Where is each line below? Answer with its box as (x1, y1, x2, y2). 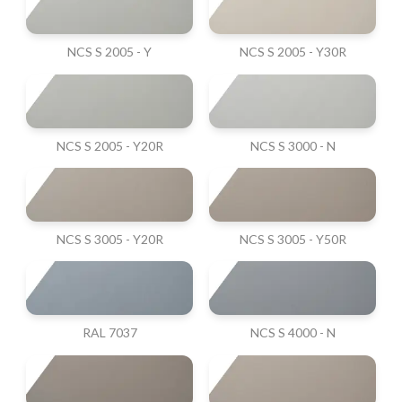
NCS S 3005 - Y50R (239, 232, 346, 248)
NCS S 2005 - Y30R (239, 44, 346, 60)
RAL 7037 (82, 325, 137, 341)
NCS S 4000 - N (249, 325, 336, 341)
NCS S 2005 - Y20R (56, 137, 163, 153)
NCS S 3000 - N (249, 137, 336, 153)
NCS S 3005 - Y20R (56, 232, 163, 248)
